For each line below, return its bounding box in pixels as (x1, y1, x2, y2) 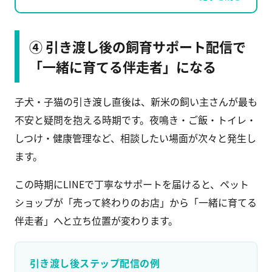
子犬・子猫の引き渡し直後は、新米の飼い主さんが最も (15, 94, 257, 109)
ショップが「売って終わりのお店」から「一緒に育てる (15, 195, 257, 210)
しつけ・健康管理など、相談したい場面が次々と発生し (15, 131, 256, 146)
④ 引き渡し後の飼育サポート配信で (29, 36, 246, 56)
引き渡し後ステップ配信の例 (30, 256, 160, 271)
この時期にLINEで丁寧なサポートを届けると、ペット (15, 177, 249, 192)
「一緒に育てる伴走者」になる (29, 56, 216, 76)
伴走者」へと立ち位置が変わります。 (15, 213, 178, 228)
